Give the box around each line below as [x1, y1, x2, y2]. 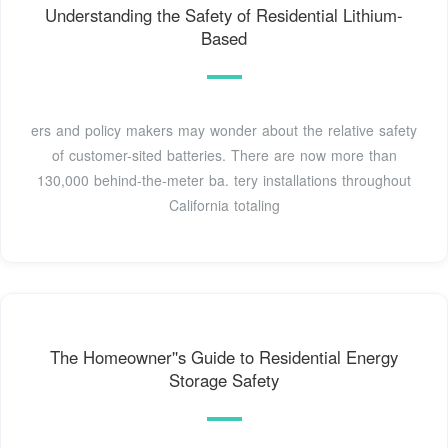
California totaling [168, 194, 280, 215]
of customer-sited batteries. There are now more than [51, 144, 397, 165]
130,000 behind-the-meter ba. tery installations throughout [37, 169, 411, 190]
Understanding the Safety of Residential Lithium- [45, 2, 403, 27]
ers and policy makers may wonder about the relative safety [31, 119, 417, 140]
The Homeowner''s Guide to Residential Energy [50, 345, 398, 370]
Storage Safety [169, 368, 279, 393]
